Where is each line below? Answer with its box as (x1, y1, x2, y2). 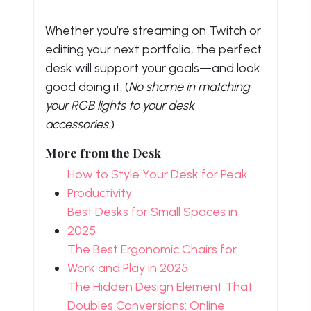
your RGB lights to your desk (45, 97, 194, 113)
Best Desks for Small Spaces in (67, 203, 237, 219)
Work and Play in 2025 (67, 260, 188, 276)
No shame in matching (128, 78, 250, 94)
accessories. (45, 116, 110, 132)
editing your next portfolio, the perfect (45, 41, 262, 57)
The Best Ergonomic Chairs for (67, 241, 237, 257)
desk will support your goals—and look (45, 60, 260, 76)
